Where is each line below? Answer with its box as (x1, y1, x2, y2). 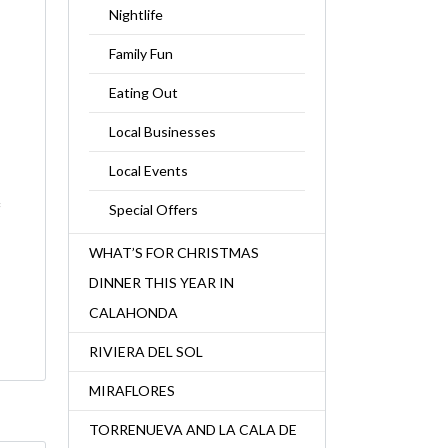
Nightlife (108, 6, 163, 23)
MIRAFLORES (88, 382, 175, 399)
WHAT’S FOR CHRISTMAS (88, 244, 259, 261)
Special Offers (108, 201, 198, 218)
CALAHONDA (88, 304, 178, 321)
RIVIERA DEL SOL (88, 343, 203, 360)
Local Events (108, 162, 188, 179)
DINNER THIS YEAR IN (88, 274, 234, 291)
